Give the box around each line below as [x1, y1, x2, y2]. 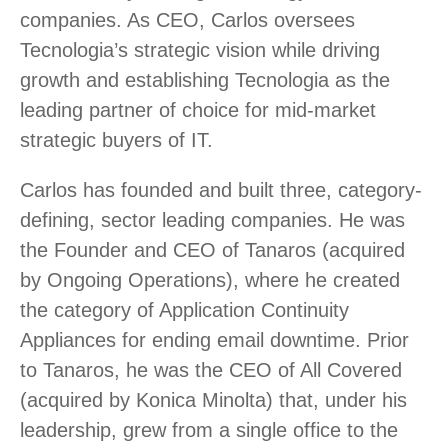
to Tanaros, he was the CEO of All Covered [20, 359, 402, 381]
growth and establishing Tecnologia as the [20, 69, 390, 91]
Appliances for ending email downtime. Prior [20, 329, 409, 351]
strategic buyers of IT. [20, 129, 213, 151]
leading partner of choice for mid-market [20, 99, 376, 121]
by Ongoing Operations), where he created [20, 269, 400, 291]
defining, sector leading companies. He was [20, 209, 405, 231]
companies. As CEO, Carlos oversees [20, 9, 355, 31]
